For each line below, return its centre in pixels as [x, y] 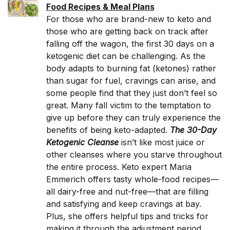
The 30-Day [193, 130]
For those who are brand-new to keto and [128, 19]
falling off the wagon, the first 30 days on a [130, 44]
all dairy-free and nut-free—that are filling [127, 191]
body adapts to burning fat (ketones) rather [131, 68]
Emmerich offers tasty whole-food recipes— [132, 179]
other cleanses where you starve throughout [134, 155]
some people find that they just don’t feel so [131, 93]
